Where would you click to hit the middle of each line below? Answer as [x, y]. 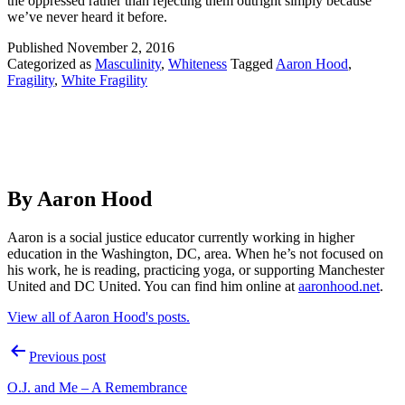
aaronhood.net [339, 286]
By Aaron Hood [80, 198]
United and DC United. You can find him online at [153, 286]
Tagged [253, 63]
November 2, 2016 [121, 47]
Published [37, 47]
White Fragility [104, 80]
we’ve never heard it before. [87, 16]
